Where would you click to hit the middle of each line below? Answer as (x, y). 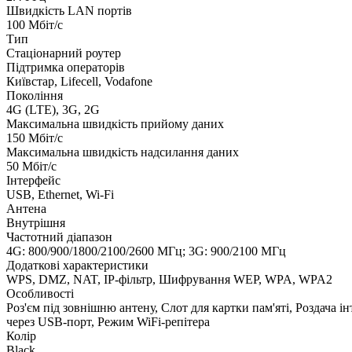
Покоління (35, 95)
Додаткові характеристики (77, 265)
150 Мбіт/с (35, 137)
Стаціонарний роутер (64, 53)
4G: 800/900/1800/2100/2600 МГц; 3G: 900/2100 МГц (146, 251)
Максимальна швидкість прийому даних (115, 123)
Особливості (40, 293)
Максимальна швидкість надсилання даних (123, 152)
